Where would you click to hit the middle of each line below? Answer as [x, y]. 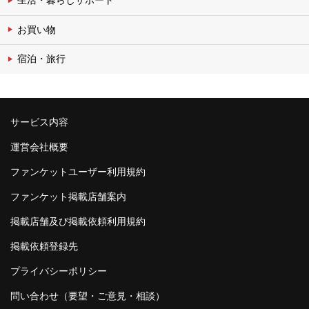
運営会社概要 [39, 147]
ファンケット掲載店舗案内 [68, 197]
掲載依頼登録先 [44, 247]
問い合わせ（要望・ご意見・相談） [88, 296]
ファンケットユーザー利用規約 [78, 172]
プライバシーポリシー [59, 271]
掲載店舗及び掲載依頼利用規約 [78, 222]
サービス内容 [39, 122]
